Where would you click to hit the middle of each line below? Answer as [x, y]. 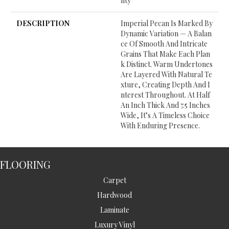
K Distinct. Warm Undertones [167, 64]
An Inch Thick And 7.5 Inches [165, 105]
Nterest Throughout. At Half [165, 95]
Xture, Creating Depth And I [165, 85]
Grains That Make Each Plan [165, 54]
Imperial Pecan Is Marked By [167, 24]
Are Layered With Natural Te [166, 75]
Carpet [114, 180]
